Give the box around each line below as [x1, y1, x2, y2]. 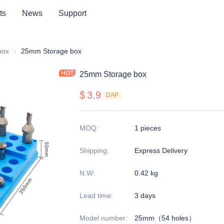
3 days [134, 191, 155, 199]
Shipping [79, 146, 107, 154]
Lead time [79, 191, 111, 199]
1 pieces [134, 124, 161, 132]
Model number [79, 214, 125, 222]
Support [58, 8, 86, 17]
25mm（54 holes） [134, 214, 195, 222]
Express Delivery [134, 146, 187, 154]
